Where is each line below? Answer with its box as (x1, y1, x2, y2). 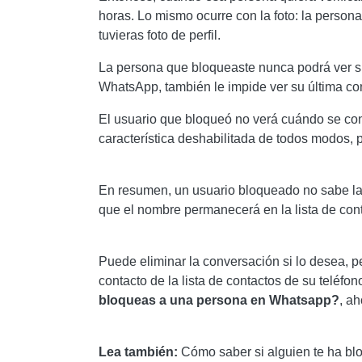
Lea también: (99, 345, 181, 359)
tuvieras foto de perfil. (99, 28, 221, 42)
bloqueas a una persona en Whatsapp (99, 293, 331, 307)
